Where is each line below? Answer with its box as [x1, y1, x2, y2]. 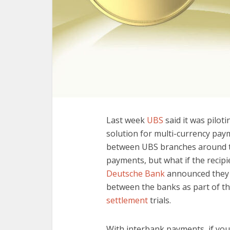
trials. [148, 195, 171, 206]
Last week [106, 114, 147, 126]
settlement [106, 195, 148, 206]
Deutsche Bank [106, 168, 165, 179]
